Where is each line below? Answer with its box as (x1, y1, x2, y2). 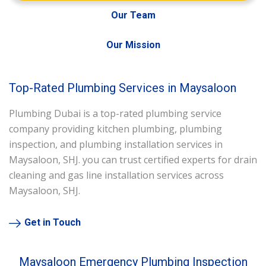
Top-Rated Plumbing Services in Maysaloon (9, 81, 236, 96)
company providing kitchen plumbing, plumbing (9, 122, 222, 136)
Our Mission (106, 39, 160, 51)
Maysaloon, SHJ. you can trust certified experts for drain (9, 153, 257, 167)
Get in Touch (24, 217, 81, 229)
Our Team (110, 9, 156, 21)
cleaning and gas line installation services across (9, 169, 224, 182)
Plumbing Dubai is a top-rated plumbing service (9, 107, 221, 121)
